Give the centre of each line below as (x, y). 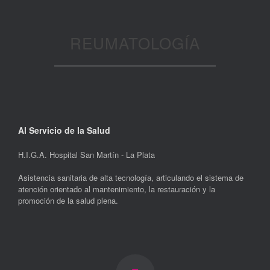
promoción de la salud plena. (68, 201)
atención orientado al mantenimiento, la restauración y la (117, 189)
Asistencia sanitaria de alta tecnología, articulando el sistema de (131, 178)
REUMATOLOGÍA (135, 43)
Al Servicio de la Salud (64, 130)
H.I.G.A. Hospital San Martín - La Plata (86, 155)
